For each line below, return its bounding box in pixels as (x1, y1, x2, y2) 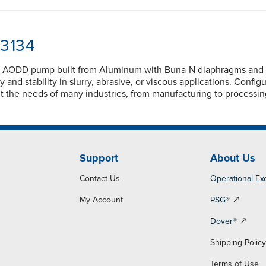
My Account (79, 194, 123, 205)
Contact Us (79, 173, 120, 183)
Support (79, 151, 118, 164)
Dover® (210, 216, 237, 226)
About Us (210, 151, 256, 164)
